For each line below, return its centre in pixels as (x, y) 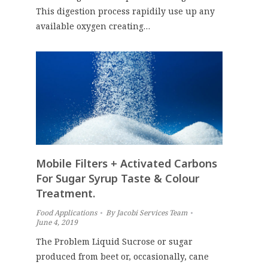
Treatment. (66, 193)
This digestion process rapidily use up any (125, 11)
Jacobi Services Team (152, 212)
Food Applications (66, 212)
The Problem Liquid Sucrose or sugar (114, 241)
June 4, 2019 (57, 222)
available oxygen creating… (93, 26)
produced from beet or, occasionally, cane (122, 256)
